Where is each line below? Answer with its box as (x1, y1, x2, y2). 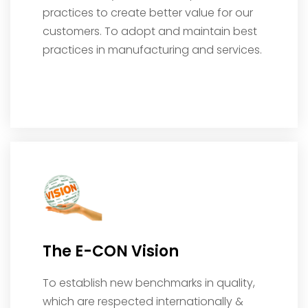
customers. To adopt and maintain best (43, 23, 257, 39)
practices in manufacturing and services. (43, 42, 262, 58)
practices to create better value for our (43, 5, 253, 21)
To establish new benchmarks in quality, (43, 275, 255, 291)
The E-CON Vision (43, 241, 179, 262)
